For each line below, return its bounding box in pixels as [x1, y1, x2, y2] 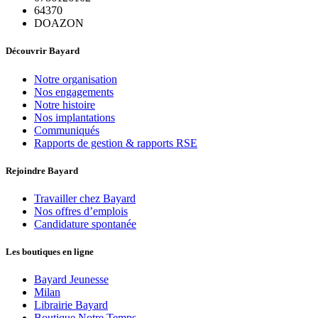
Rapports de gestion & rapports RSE [34, 136, 197, 149]
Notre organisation [34, 72, 117, 85]
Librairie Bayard [34, 299, 108, 312]
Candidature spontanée [34, 218, 136, 230]
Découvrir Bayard [6, 45, 79, 57]
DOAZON [34, 17, 84, 30]
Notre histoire [34, 98, 95, 111]
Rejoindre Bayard [6, 165, 78, 176]
